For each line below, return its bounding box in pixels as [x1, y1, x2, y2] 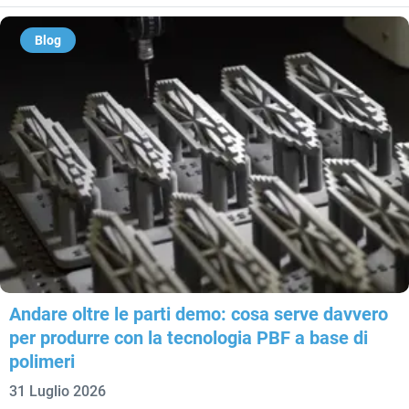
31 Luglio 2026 [9, 383, 106, 401]
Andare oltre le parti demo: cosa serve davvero [9, 303, 388, 326]
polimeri [9, 351, 75, 373]
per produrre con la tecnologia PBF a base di [9, 327, 368, 350]
